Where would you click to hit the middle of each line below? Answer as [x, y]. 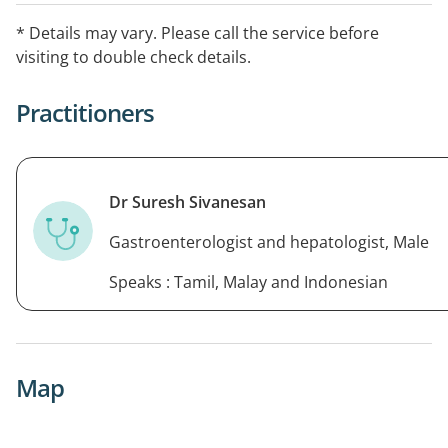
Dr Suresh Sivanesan [187, 202]
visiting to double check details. [133, 57]
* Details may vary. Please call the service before [197, 33]
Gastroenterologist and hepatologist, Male [269, 242]
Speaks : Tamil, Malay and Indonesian [248, 282]
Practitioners [85, 113]
